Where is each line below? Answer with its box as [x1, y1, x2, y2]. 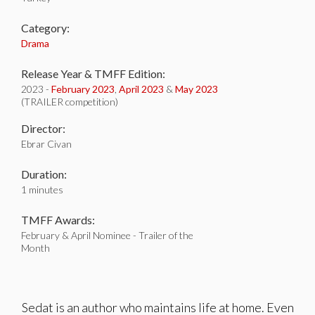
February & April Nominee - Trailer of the [21, 229, 193, 241]
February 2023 [51, 83, 115, 95]
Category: [21, 21, 70, 34]
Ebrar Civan [21, 138, 72, 150]
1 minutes [21, 184, 63, 195]
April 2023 [119, 83, 164, 95]
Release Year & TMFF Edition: [21, 67, 165, 80]
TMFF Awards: [21, 213, 95, 226]
